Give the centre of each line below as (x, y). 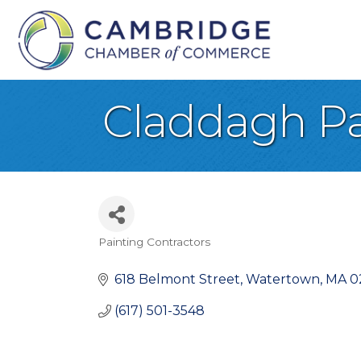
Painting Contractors (154, 242)
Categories (148, 255)
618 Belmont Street (177, 280)
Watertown (283, 280)
